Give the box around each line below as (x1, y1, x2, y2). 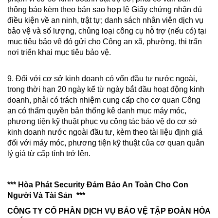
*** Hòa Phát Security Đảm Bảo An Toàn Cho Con (7, 181, 188, 189)
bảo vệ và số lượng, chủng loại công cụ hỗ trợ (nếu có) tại (7, 27, 206, 36)
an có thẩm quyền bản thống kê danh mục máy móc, (7, 107, 186, 115)
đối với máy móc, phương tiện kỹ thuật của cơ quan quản (7, 139, 204, 147)
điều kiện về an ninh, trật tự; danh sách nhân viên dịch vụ (7, 16, 203, 25)
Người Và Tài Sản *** (7, 191, 85, 200)
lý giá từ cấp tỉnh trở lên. (7, 149, 91, 158)
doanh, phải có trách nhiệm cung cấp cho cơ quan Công (7, 96, 200, 105)
